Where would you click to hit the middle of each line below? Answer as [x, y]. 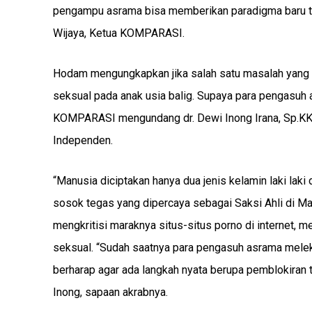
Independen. [83, 140]
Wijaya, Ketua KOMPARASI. [119, 33]
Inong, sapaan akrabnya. [110, 292]
